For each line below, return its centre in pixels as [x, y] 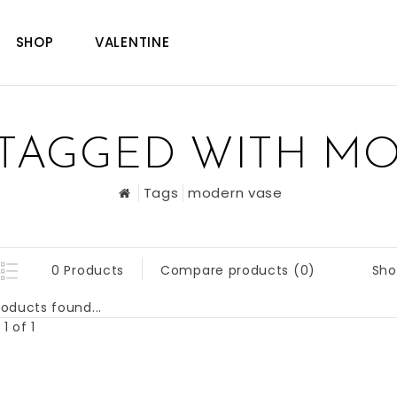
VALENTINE [132, 42]
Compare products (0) [238, 270]
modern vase [235, 193]
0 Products [88, 270]
